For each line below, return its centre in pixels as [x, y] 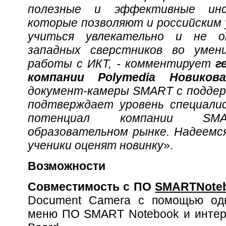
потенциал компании [116, 118]
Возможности [67, 166]
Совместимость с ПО [92, 186]
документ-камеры [80, 91]
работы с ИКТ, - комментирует [122, 63]
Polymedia [127, 77]
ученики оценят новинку [96, 145]
